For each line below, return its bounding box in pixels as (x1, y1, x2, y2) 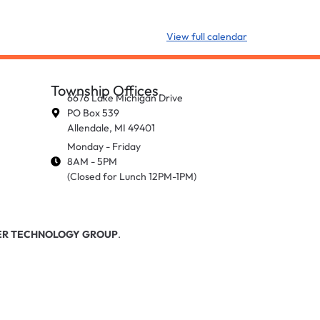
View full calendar (166, 30, 247, 44)
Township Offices (51, 81, 159, 99)
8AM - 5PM (66, 154, 117, 168)
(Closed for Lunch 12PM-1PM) (66, 169, 196, 183)
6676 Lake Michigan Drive (66, 91, 183, 104)
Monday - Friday (66, 139, 141, 153)
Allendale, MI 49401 (66, 121, 155, 134)
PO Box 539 (66, 106, 119, 119)
